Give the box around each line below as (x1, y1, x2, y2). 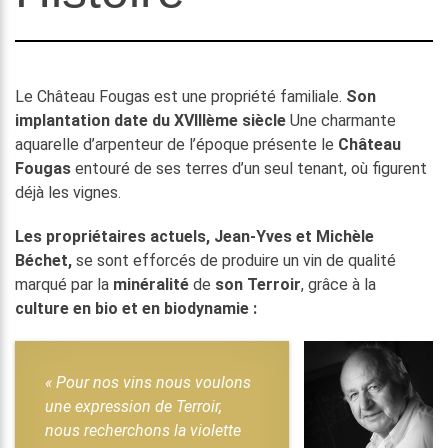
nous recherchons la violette (45, 421, 241, 441)
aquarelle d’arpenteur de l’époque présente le (15, 135, 338, 155)
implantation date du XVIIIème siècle (15, 111, 286, 131)
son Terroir (215, 275, 301, 295)
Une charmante (286, 111, 396, 131)
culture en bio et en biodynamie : (15, 299, 257, 319)
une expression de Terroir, (45, 397, 222, 417)
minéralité (113, 275, 189, 295)
